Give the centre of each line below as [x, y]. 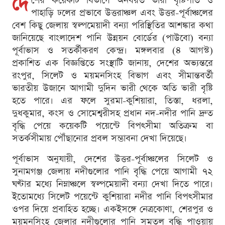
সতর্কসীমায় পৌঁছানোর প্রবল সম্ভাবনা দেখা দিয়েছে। [99, 138]
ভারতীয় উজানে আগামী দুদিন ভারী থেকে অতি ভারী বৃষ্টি [113, 88]
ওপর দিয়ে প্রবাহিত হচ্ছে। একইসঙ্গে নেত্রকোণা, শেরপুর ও [113, 209]
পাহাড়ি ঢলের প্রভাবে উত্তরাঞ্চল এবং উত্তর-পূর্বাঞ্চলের [122, 13]
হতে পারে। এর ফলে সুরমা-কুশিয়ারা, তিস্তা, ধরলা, [113, 100]
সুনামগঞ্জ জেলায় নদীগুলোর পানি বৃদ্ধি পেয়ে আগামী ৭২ [113, 171]
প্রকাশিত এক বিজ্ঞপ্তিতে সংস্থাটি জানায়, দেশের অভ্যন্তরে [113, 63]
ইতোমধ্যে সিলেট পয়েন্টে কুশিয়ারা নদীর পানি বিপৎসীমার [113, 196]
